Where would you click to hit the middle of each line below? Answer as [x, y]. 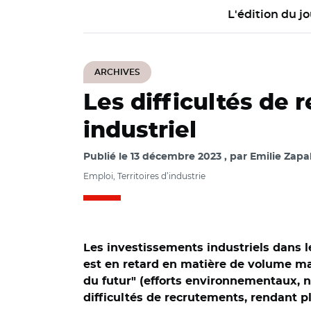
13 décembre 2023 [176, 157]
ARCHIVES [117, 72]
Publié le [107, 157]
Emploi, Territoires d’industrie [144, 176]
